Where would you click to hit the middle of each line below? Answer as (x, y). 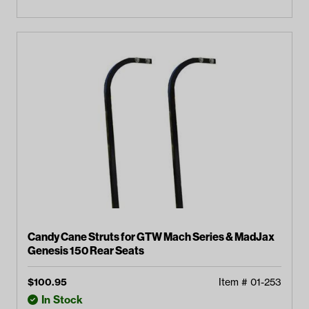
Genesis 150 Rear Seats (86, 250)
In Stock (62, 300)
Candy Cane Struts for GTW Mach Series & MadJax (151, 237)
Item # (235, 282)
